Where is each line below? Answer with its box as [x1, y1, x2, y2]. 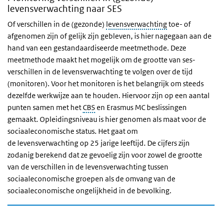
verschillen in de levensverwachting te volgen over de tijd [7, 67, 193, 76]
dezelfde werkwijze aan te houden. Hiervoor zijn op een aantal [7, 91, 210, 100]
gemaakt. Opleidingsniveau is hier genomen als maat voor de [7, 114, 206, 124]
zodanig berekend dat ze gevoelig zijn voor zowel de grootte [7, 150, 202, 160]
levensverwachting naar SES [7, 3, 122, 14]
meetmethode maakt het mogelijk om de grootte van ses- [7, 55, 195, 64]
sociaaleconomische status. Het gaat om [7, 126, 138, 136]
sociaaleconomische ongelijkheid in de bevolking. [7, 186, 171, 195]
